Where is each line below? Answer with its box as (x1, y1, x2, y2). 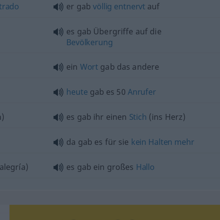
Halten (148, 137, 173, 147)
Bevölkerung (66, 37, 113, 48)
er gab (66, 1, 93, 12)
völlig (93, 1, 112, 12)
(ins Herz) (146, 111, 186, 122)
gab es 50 (87, 86, 128, 97)
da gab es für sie (66, 137, 131, 147)
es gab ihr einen (66, 111, 129, 122)
